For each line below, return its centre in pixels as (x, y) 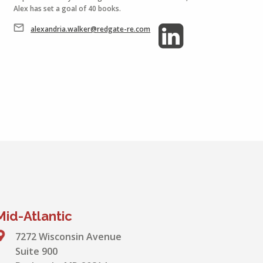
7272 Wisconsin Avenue (68, 237)
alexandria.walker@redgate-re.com (91, 29)
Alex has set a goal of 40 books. (67, 8)
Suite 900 (36, 251)
